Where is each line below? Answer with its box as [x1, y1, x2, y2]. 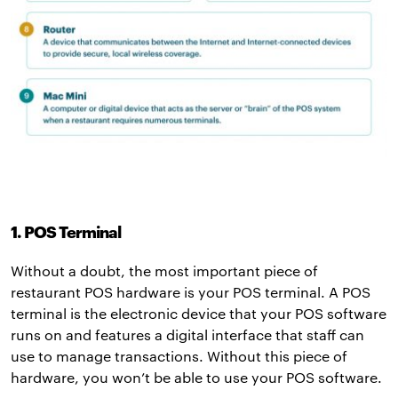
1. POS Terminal [11, 222, 121, 243]
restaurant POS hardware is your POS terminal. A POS [11, 283, 370, 301]
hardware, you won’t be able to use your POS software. [11, 369, 382, 386]
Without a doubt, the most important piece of [11, 262, 318, 280]
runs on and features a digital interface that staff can [11, 326, 364, 344]
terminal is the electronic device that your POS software [11, 305, 386, 322]
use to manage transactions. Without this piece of [11, 347, 347, 365]
